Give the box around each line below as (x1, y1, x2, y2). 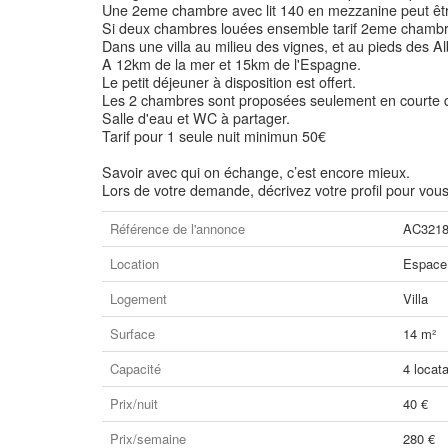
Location (110, 254, 159, 273)
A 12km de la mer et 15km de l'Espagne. (102, 54, 361, 74)
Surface (110, 324, 155, 343)
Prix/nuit (110, 394, 158, 413)
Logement (110, 289, 167, 308)
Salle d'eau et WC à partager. (102, 108, 290, 128)
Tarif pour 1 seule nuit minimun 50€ (102, 126, 326, 146)
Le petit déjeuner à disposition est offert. (102, 72, 356, 92)
